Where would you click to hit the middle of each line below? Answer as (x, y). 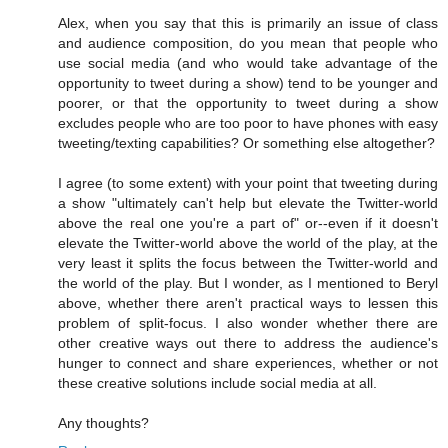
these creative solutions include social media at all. (217, 383)
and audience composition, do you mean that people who (248, 43)
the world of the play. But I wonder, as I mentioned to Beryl (248, 283)
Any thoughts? (103, 423)
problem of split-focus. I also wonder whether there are (248, 323)
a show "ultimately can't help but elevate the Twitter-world (248, 203)
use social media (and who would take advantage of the (248, 63)
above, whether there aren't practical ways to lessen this (248, 303)
